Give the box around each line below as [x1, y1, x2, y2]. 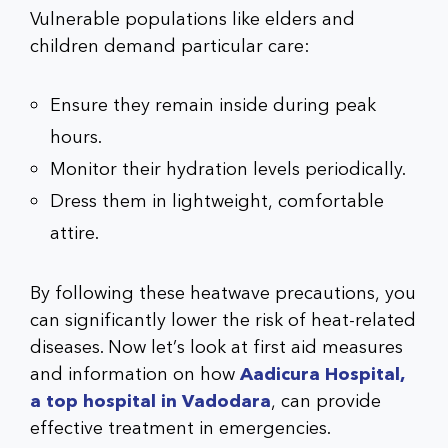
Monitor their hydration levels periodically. [50, 156, 406, 182]
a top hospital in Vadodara [30, 388, 271, 414]
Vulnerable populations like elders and [30, 6, 355, 32]
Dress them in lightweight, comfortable [50, 188, 384, 214]
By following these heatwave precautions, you [30, 280, 416, 306]
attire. [50, 220, 99, 246]
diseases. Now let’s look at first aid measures [30, 334, 403, 360]
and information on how [30, 361, 240, 387]
